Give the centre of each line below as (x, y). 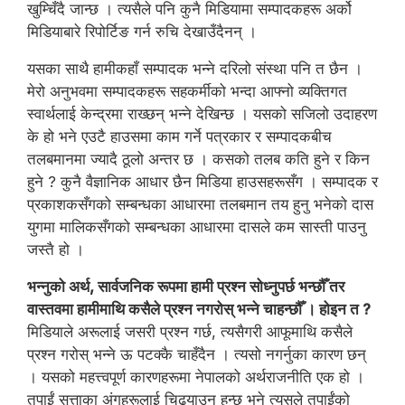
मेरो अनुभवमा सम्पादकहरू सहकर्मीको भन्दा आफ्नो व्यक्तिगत (187, 91)
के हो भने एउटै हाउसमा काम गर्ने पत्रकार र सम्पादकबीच (179, 137)
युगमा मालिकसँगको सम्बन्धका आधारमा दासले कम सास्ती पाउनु (197, 227)
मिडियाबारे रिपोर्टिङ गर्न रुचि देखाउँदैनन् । (142, 32)
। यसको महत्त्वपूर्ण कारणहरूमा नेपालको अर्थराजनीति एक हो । (196, 377)
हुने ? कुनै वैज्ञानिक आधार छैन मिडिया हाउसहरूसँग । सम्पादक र (202, 182)
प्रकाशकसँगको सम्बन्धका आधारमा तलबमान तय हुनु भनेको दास (200, 204)
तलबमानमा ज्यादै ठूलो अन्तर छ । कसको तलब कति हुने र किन (198, 159)
